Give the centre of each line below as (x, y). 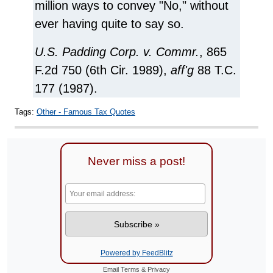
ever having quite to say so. (109, 24)
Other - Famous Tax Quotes (86, 112)
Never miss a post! (136, 161)
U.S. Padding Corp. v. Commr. (117, 52)
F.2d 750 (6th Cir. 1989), (103, 70)
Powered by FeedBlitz (136, 253)
